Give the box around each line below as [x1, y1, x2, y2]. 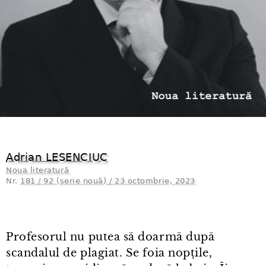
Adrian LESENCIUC [6, 151, 108, 164]
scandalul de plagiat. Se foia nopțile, [6, 246, 213, 260]
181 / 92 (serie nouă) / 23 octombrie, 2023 [20, 176, 195, 186]
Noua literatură [6, 166, 69, 175]
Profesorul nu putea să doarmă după [6, 230, 215, 244]
